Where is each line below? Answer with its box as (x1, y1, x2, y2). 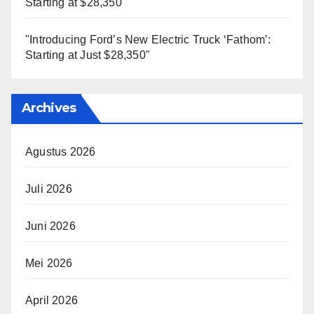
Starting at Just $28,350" (25, 48, 150, 61)
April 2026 (25, 294, 78, 307)
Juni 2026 (25, 220, 76, 233)
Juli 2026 (25, 183, 72, 196)
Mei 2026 (25, 257, 73, 270)
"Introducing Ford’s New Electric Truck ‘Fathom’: (25, 33, 271, 46)
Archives (22, 100, 76, 116)
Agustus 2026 (25, 146, 96, 158)
